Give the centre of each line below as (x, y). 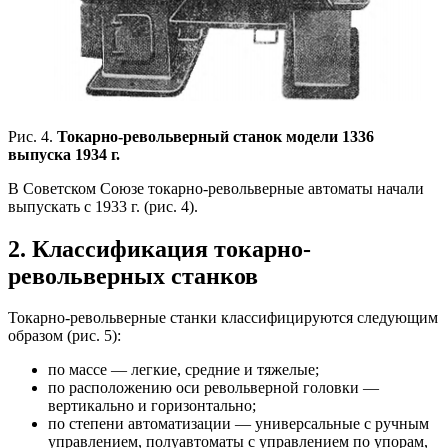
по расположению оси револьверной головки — (213, 388)
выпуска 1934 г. (64, 154)
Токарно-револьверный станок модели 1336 (215, 136)
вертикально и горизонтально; (152, 406)
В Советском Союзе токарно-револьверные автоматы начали (216, 188)
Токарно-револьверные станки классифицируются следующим (223, 318)
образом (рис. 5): (64, 336)
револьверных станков (133, 275)
